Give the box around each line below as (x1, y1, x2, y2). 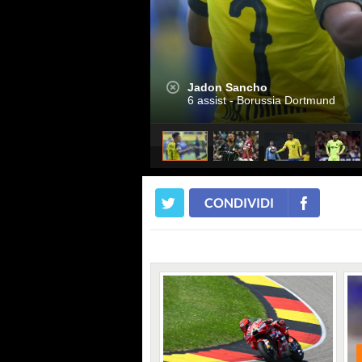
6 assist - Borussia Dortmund (187, 94, 335, 107)
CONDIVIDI (204, 195, 274, 210)
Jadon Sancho (187, 81, 267, 94)
